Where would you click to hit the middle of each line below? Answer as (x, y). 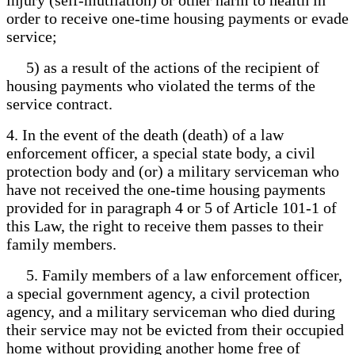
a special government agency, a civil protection (158, 293)
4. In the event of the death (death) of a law (145, 134)
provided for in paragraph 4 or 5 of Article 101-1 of (172, 207)
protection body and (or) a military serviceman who (173, 171)
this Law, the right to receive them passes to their (165, 225)
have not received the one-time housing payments (166, 189)
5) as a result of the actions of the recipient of (163, 67)
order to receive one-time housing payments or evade (177, 18)
